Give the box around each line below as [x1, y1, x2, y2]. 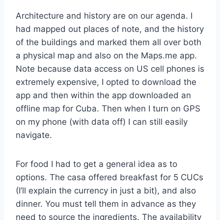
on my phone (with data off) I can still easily [16, 116, 188, 127]
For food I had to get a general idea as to [16, 159, 177, 169]
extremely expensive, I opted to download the [16, 77, 196, 87]
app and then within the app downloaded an [16, 90, 191, 100]
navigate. [16, 130, 52, 140]
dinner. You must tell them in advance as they [16, 198, 196, 209]
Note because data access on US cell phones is [16, 63, 204, 74]
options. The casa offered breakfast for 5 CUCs [16, 172, 203, 182]
